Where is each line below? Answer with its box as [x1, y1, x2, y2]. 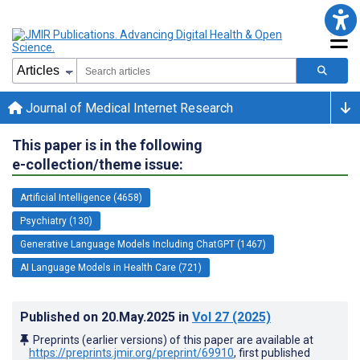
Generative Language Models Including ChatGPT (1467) [20, 238, 266, 250]
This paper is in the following [12, 136, 202, 153]
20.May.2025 [101, 309, 178, 325]
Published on [20, 309, 101, 325]
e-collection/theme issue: [12, 155, 183, 173]
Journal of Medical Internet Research [22, 100, 233, 116]
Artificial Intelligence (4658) [20, 191, 142, 203]
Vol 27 [192, 309, 229, 325]
